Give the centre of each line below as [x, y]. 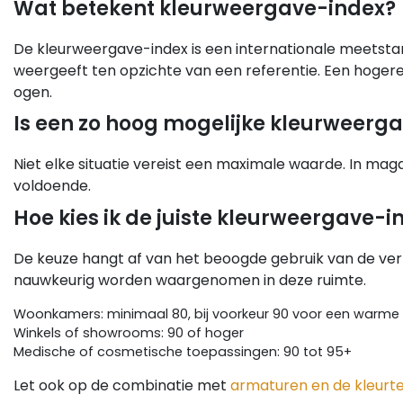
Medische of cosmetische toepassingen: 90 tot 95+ [183, 352]
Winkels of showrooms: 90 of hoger [129, 333]
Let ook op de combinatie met [122, 386]
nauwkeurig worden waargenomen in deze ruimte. [190, 281]
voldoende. [52, 186]
